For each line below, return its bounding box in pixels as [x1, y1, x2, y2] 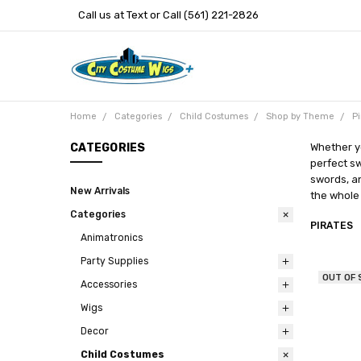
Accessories [81, 279, 137, 291]
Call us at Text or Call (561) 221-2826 [77, 8, 259, 21]
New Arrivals [70, 185, 130, 197]
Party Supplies [81, 255, 148, 268]
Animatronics [81, 232, 143, 244]
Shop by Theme [265, 110, 334, 122]
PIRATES [309, 220, 354, 232]
